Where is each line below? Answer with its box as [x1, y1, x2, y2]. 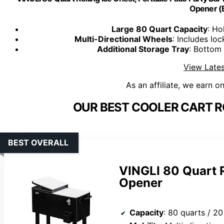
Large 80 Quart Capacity [111, 24, 207, 34]
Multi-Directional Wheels [74, 34, 172, 44]
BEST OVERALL [8, 137, 68, 148]
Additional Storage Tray [97, 44, 189, 54]
